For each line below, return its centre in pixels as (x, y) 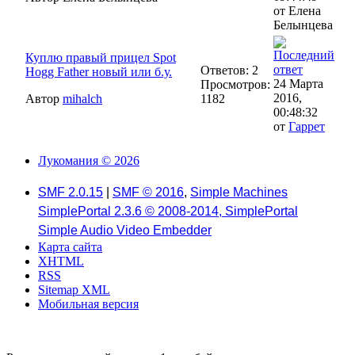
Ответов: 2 (229, 70)
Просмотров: (235, 84)
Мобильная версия (88, 304)
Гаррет (307, 126)
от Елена (297, 10)
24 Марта (298, 83)
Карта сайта (70, 247)
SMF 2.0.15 (71, 192)
